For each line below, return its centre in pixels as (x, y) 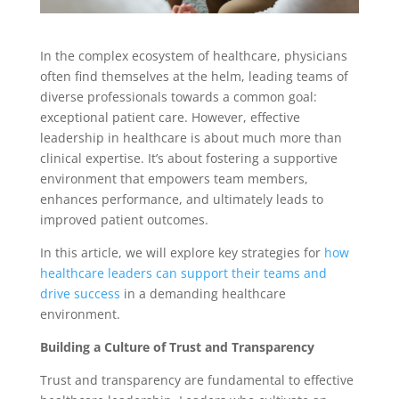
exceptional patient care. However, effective (170, 118)
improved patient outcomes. (124, 220)
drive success (80, 294)
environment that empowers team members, (174, 179)
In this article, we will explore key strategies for (182, 253)
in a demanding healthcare (203, 294)
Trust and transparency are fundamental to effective (196, 380)
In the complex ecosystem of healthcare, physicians (193, 56)
